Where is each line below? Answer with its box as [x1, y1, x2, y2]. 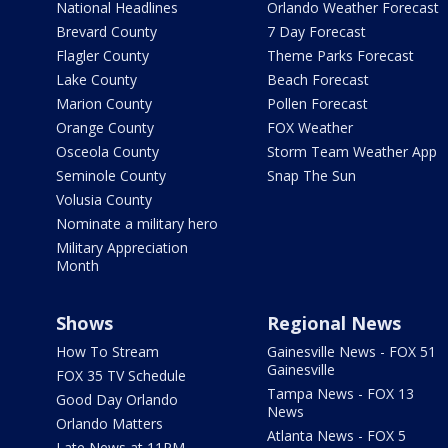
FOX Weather [266, 117, 353, 137]
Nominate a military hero [56, 213, 218, 233]
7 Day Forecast [266, 21, 366, 41]
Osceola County [56, 141, 159, 161]
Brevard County [56, 21, 157, 41]
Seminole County [56, 165, 166, 185]
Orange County [56, 117, 154, 137]
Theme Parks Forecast [266, 45, 414, 65]
